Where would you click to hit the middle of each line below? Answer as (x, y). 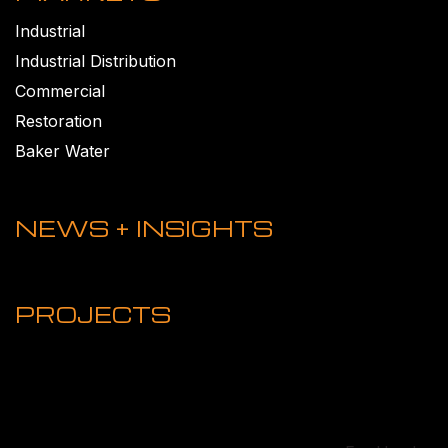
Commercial (59, 90)
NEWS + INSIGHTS (143, 227)
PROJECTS (92, 313)
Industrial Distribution (95, 60)
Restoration (58, 120)
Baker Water (62, 150)
